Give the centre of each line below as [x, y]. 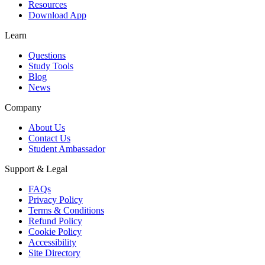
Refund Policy [55, 221]
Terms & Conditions [66, 210]
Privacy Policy [56, 199]
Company [23, 107]
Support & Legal [36, 169]
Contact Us [49, 138]
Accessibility [52, 242]
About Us [47, 127]
